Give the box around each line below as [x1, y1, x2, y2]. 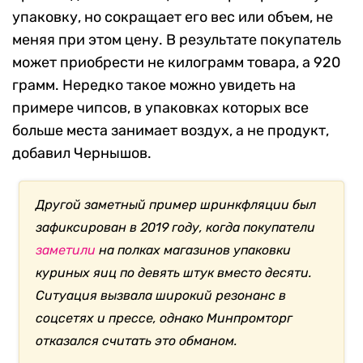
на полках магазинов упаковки [96, 242, 292, 258]
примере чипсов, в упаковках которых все [12, 99, 309, 117]
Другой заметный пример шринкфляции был [36, 197, 317, 213]
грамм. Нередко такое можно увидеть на [12, 76, 296, 95]
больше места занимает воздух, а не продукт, [12, 122, 329, 140]
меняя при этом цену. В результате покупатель [12, 31, 341, 49]
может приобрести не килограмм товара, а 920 [12, 53, 340, 72]
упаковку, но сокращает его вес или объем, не [12, 8, 333, 27]
